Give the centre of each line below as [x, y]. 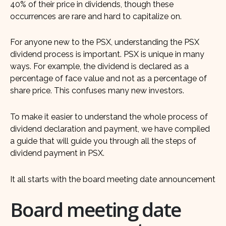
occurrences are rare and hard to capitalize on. [96, 16]
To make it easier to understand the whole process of [109, 117]
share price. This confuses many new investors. [97, 91]
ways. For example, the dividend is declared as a [99, 67]
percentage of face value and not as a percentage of [108, 79]
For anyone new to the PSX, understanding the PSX [105, 42]
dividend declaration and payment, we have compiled [110, 129]
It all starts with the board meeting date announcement [113, 179]
